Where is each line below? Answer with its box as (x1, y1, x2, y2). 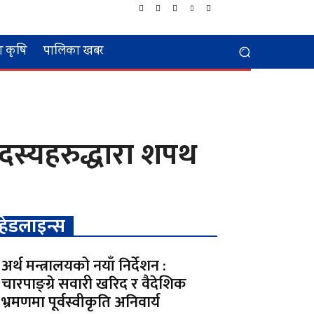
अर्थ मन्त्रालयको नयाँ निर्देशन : (1, 253, 167, 280)
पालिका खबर (43, 42, 103, 62)
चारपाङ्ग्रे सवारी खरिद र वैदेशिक (1, 271, 187, 298)
